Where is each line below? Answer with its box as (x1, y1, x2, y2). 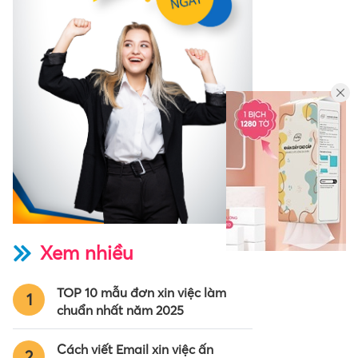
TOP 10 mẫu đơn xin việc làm (57, 284, 226, 301)
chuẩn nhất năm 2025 (57, 302, 184, 319)
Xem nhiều (40, 241, 133, 265)
